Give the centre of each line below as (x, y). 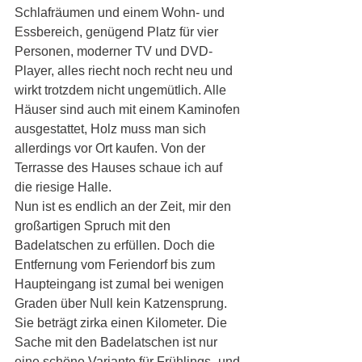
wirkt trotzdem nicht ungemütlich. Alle (122, 90)
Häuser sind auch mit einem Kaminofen (129, 109)
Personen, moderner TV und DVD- (114, 51)
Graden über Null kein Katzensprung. (122, 303)
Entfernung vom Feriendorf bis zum (116, 265)
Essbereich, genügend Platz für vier (118, 32)
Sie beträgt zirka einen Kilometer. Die (122, 323)
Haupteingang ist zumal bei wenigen (121, 284)
